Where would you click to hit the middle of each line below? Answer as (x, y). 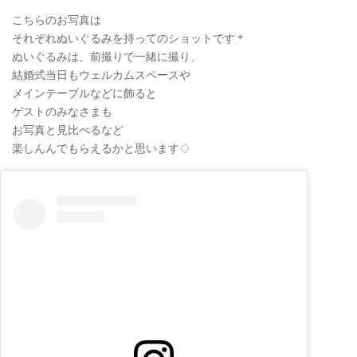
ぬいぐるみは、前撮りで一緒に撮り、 (107, 56)
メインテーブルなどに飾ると (84, 93)
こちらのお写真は (57, 20)
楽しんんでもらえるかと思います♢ (101, 148)
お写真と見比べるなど (68, 129)
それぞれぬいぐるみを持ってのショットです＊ (129, 38)
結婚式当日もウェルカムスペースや (101, 75)
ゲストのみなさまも (62, 111)
